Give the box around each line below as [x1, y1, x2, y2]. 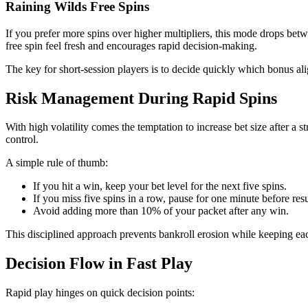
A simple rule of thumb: [5, 157, 108, 169]
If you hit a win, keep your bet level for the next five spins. [33, 180, 287, 192]
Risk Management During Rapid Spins [5, 89, 277, 107]
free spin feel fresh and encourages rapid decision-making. [5, 39, 257, 52]
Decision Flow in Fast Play [5, 254, 192, 273]
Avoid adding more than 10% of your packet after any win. [33, 205, 289, 217]
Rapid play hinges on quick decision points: [5, 287, 195, 299]
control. [5, 133, 38, 146]
